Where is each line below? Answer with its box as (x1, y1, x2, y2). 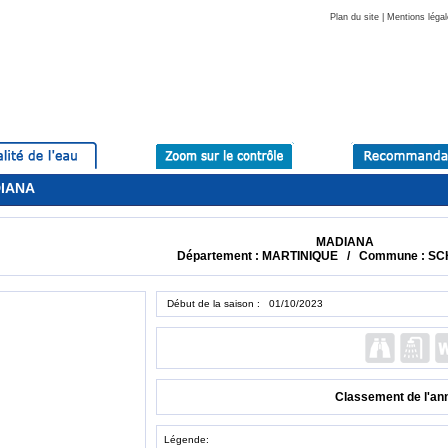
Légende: (164, 434, 209, 445)
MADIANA (315, 235, 374, 249)
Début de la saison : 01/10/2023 (164, 298, 323, 309)
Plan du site (329, 12, 379, 22)
